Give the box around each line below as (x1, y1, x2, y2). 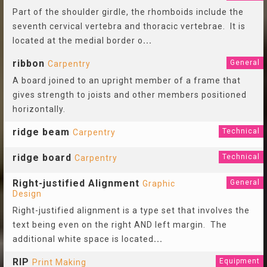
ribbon (13, 58, 45, 69)
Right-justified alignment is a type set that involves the (13, 206, 250, 215)
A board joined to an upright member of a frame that (13, 76, 241, 85)
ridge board (13, 152, 72, 163)
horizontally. (13, 104, 66, 114)
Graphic (142, 179, 175, 188)
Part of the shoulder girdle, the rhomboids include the (13, 7, 244, 17)
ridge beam (13, 126, 70, 138)
